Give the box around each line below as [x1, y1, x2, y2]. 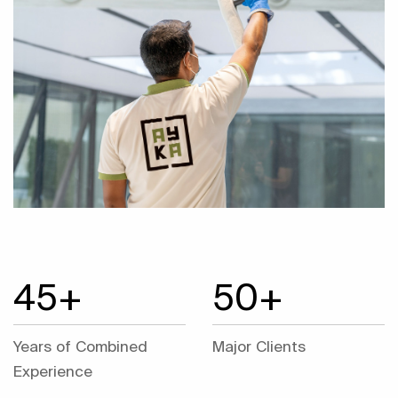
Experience [13, 362, 92, 379]
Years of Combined [13, 338, 147, 354]
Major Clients [212, 338, 306, 354]
